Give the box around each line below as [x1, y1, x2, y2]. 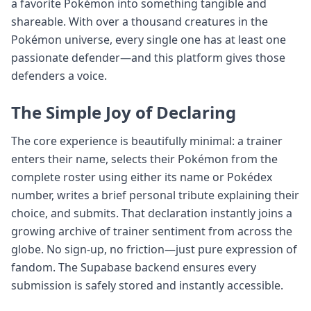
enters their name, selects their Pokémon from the [11, 151, 278, 167]
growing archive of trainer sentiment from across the [11, 223, 292, 239]
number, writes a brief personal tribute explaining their [11, 187, 299, 203]
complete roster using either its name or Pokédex [11, 169, 272, 185]
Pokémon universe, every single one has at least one [11, 31, 286, 47]
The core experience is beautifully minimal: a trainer [11, 133, 283, 149]
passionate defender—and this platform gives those [11, 49, 285, 65]
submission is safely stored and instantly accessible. [11, 277, 283, 293]
